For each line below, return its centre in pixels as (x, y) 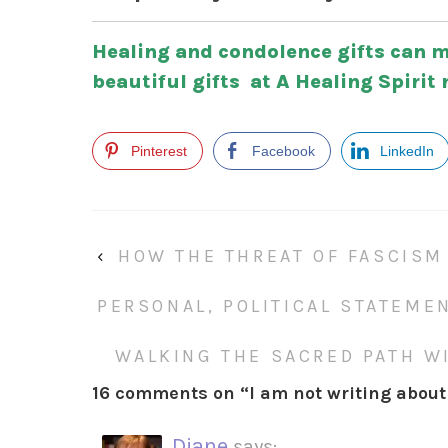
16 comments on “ (170, 392)
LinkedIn (407, 150)
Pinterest (159, 150)
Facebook (283, 150)
